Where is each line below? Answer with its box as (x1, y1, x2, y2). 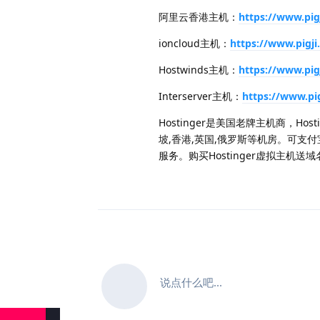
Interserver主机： (159, 89, 242, 103)
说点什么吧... (160, 274, 222, 289)
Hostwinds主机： (159, 62, 239, 76)
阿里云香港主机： (159, 9, 239, 24)
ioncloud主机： (159, 36, 230, 50)
